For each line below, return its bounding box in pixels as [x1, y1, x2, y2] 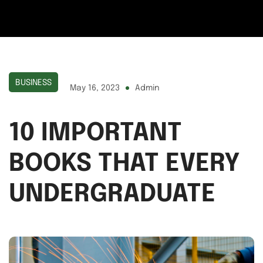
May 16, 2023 [70, 83, 120, 92]
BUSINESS [15, 78, 52, 87]
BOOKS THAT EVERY [9, 151, 240, 177]
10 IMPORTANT [9, 120, 182, 146]
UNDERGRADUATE [9, 181, 215, 207]
